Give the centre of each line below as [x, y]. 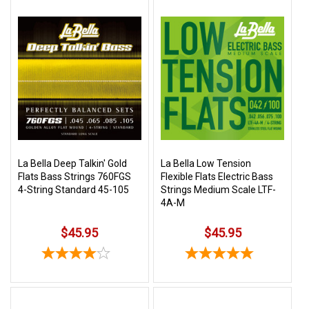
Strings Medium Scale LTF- [219, 190]
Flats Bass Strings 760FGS [74, 177]
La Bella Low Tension [206, 164]
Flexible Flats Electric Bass [217, 177]
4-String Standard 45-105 [73, 190]
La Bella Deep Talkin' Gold [72, 164]
